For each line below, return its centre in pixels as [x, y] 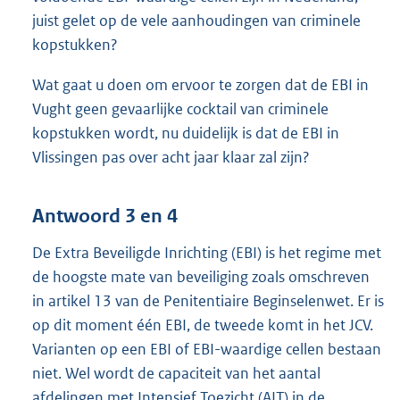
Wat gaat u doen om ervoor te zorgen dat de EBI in [200, 85]
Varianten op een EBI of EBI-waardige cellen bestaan [207, 349]
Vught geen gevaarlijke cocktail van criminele [180, 109]
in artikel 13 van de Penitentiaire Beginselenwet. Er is [208, 300]
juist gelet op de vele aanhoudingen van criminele [196, 21]
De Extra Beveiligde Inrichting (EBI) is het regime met [207, 252]
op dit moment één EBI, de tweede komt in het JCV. [203, 325]
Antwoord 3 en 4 [105, 216]
